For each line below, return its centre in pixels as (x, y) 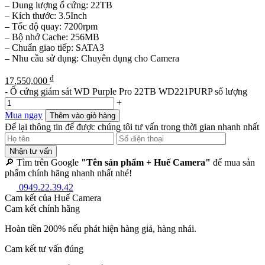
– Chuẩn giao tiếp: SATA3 (54, 47)
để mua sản (233, 163)
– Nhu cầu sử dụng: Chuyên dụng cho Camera (92, 58)
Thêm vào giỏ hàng (83, 116)
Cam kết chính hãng (42, 208)
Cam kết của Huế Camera (53, 198)
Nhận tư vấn (31, 151)
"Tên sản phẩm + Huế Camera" (146, 163)
